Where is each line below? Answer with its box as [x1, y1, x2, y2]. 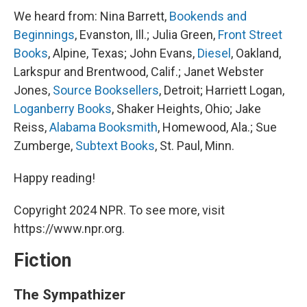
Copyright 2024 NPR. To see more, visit [14, 203, 225, 218]
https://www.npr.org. [14, 221, 125, 236]
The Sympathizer [14, 286, 125, 304]
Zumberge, [14, 138, 75, 153]
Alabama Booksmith [49, 120, 158, 135]
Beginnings [14, 27, 75, 42]
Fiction [14, 249, 71, 272]
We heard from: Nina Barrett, [14, 9, 169, 24]
